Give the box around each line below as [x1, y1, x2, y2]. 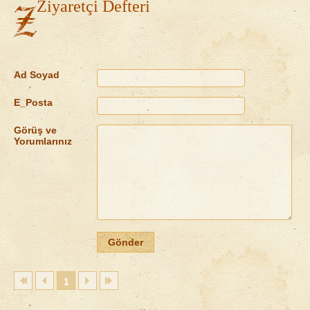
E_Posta [14, 97, 53, 109]
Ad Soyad [14, 69, 60, 81]
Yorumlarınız [14, 136, 72, 147]
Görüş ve [14, 125, 57, 136]
